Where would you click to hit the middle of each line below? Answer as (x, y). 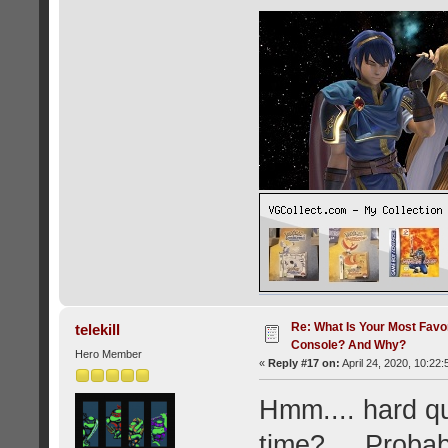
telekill (98, 329)
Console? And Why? (348, 344)
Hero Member (108, 353)
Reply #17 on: (303, 362)
